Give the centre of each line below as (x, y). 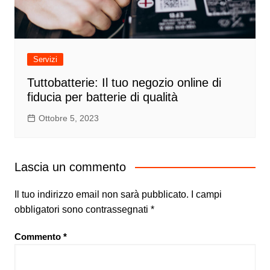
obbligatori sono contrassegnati (82, 209)
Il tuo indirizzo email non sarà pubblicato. (101, 194)
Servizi (45, 59)
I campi (206, 194)
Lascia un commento (70, 167)
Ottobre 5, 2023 (68, 118)
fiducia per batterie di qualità (102, 97)
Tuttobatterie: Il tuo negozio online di (124, 82)
